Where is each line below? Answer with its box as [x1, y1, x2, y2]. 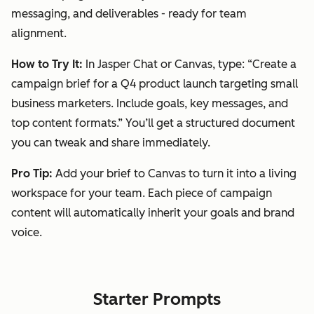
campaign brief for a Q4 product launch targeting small [11, 76, 298, 90]
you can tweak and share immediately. [11, 135, 210, 149]
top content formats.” [11, 116, 123, 130]
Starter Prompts [93, 288, 221, 309]
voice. [11, 225, 42, 239]
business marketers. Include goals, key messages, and [11, 96, 288, 110]
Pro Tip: [11, 166, 53, 180]
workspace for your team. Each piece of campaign [11, 186, 272, 200]
